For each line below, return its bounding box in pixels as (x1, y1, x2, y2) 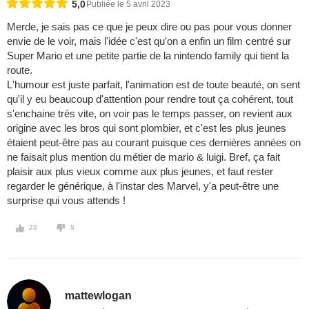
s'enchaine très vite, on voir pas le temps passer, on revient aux (7, 108, 292, 120)
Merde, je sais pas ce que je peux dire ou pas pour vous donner (7, 21, 292, 33)
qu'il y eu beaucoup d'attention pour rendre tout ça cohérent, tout (7, 93, 293, 106)
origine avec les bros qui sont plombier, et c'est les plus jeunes (7, 122, 286, 134)
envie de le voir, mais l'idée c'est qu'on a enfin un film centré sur (7, 35, 291, 48)
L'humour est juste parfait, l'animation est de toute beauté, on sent (7, 79, 300, 91)
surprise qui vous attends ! (7, 195, 126, 207)
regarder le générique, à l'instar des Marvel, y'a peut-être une (7, 180, 279, 192)
